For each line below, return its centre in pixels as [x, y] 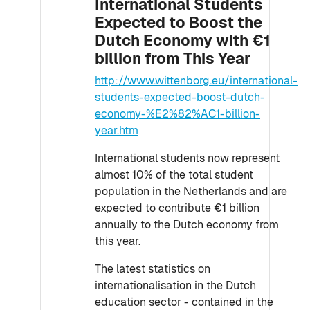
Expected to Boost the [179, 22]
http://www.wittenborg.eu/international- [196, 81]
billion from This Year [173, 58]
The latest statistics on [153, 269]
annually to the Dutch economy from [187, 225]
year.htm [117, 130]
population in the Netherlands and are [191, 191]
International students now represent [187, 158]
